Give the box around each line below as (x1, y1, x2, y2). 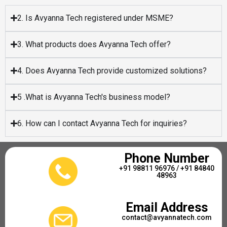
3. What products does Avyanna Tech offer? (17, 39, 171, 49)
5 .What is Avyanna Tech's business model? (17, 92, 171, 102)
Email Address (125, 200, 208, 215)
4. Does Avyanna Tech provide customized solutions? (17, 65, 207, 75)
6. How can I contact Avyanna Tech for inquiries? (17, 118, 187, 128)
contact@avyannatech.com (121, 213, 212, 221)
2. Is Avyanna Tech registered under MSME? (17, 13, 174, 23)
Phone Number (124, 150, 209, 166)
